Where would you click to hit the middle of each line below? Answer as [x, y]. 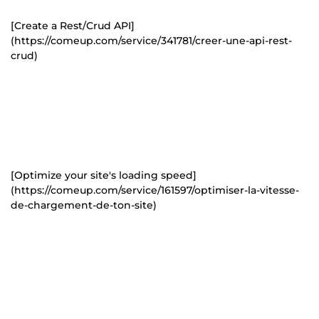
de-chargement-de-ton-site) [84, 205]
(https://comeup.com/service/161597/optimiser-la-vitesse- [155, 190]
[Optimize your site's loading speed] [104, 175]
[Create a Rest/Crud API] [73, 25]
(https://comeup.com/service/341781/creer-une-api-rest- [151, 40]
